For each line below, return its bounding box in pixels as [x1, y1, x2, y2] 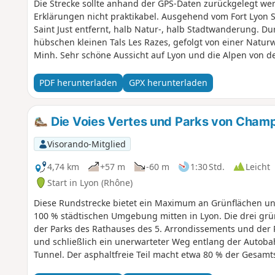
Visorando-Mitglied [47, 137, 126, 150]
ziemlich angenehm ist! [33, 261, 130, 274]
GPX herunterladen [128, 77, 207, 89]
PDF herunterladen [39, 77, 117, 89]
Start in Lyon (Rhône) [47, 176, 133, 188]
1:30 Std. [190, 160, 225, 172]
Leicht [245, 160, 270, 172]
